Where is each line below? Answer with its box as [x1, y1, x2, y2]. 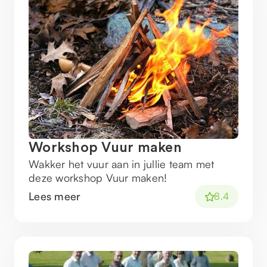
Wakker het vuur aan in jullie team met [29, 157, 215, 170]
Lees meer [29, 190, 81, 203]
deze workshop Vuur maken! [29, 171, 167, 184]
